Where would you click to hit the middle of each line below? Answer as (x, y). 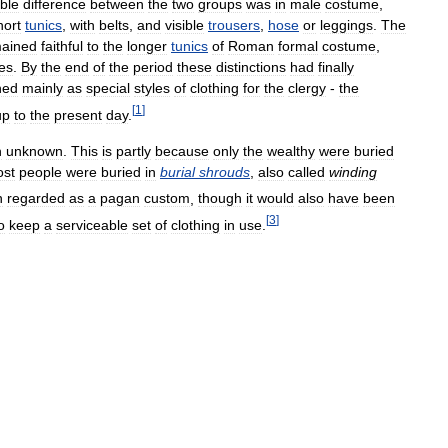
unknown (34, 150)
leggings (346, 25)
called (306, 171)
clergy (307, 88)
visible (184, 25)
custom (167, 198)
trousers (234, 25)
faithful (62, 46)
